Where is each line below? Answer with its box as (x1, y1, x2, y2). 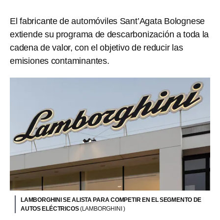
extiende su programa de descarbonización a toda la (10, 29, 209, 39)
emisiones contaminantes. (10, 56, 110, 66)
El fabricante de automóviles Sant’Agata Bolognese (10, 16, 205, 26)
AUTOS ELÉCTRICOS (21, 205, 80, 212)
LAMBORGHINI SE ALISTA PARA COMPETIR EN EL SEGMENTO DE (21, 196, 202, 203)
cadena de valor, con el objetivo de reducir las (10, 43, 183, 53)
